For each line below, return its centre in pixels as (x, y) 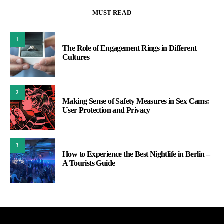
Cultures (76, 57)
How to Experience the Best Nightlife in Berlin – (136, 154)
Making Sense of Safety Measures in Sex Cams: (136, 101)
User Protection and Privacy (106, 110)
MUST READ (112, 12)
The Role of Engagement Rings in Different (130, 48)
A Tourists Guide (89, 163)
